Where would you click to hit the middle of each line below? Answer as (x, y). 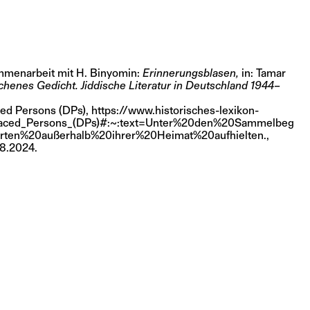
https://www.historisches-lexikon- (175, 110)
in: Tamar (262, 73)
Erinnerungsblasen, (190, 73)
